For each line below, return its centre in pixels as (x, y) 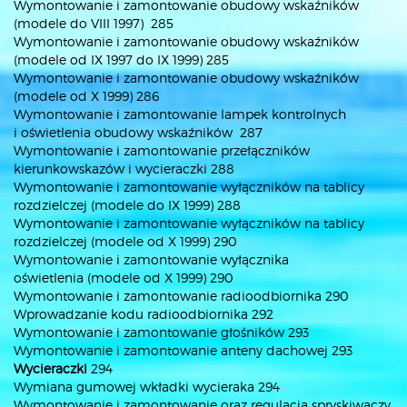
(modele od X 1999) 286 (86, 96)
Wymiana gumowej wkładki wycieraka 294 (147, 387)
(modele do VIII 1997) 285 (94, 23)
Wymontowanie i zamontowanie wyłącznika (151, 259)
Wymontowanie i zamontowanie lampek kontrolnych (180, 114)
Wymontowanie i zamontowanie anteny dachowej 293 (183, 350)
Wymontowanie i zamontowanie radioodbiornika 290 (181, 296)
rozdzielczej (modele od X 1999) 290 (125, 241)
